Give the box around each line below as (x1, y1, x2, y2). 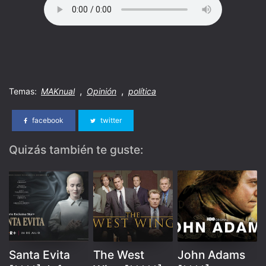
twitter (99, 116, 122, 125)
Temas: (9, 86, 39, 96)
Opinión (87, 86, 116, 96)
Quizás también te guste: (9, 142, 143, 157)
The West (93, 248, 145, 262)
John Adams (178, 248, 246, 262)
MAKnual (41, 86, 75, 96)
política (128, 86, 156, 96)
